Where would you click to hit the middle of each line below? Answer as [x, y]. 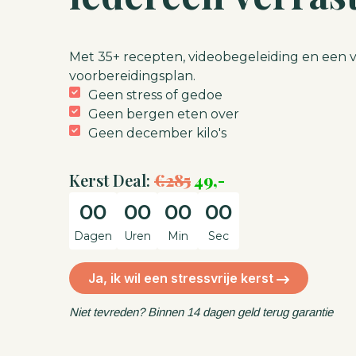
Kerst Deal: [112, 180]
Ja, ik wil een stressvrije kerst [182, 278]
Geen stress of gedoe [155, 95]
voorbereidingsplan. [132, 76]
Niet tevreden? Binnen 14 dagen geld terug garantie [201, 312]
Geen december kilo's [157, 133]
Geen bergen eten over [164, 114]
